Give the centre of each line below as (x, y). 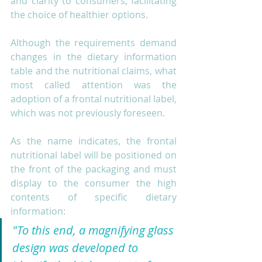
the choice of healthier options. (79, 14)
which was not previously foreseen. (88, 113)
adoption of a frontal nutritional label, (94, 99)
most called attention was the (94, 85)
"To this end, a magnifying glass (94, 230)
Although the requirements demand (94, 42)
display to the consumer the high (94, 183)
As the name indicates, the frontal (94, 141)
